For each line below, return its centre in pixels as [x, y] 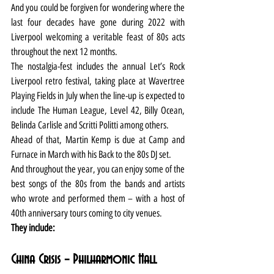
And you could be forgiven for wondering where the [98, 7]
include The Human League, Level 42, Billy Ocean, [98, 110]
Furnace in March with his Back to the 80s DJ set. [91, 154]
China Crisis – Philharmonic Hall [84, 260]
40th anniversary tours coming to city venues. [87, 213]
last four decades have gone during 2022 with [98, 22]
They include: [33, 228]
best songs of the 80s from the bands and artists [98, 183]
